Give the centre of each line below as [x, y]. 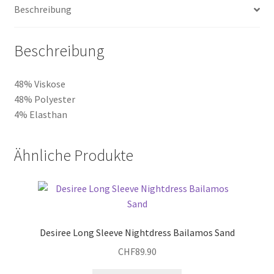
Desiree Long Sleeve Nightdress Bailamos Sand [137, 233]
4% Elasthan [40, 114]
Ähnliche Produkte [73, 155]
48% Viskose [39, 83]
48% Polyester [44, 99]
